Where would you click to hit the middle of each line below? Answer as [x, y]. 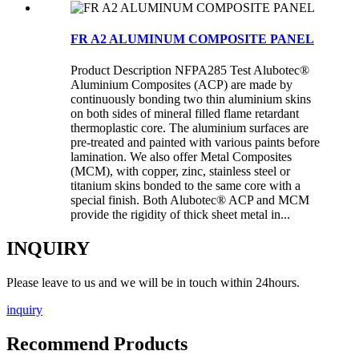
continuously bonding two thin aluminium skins [191, 99]
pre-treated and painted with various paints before [195, 143]
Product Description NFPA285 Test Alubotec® [190, 71]
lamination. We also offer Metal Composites [181, 157]
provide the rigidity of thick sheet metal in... [180, 215]
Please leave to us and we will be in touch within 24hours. [153, 283]
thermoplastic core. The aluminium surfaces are [190, 128]
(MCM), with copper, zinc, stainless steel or [180, 171]
